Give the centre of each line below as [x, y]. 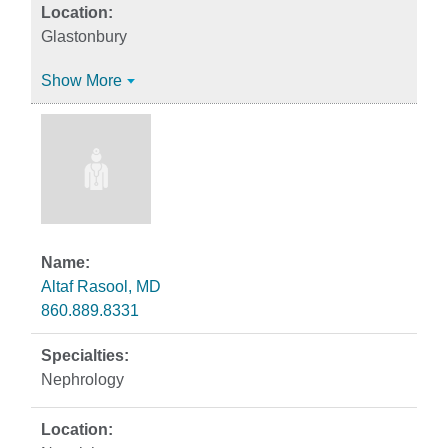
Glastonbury [84, 36]
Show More [81, 80]
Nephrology [82, 379]
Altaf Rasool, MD [101, 286]
